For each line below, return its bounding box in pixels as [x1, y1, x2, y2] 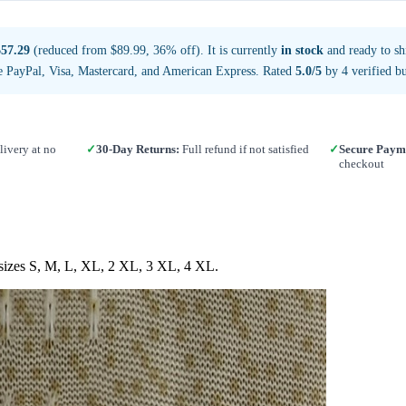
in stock [281, 43, 324, 57]
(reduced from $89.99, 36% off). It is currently [30, 43, 281, 57]
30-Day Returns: [96, 141, 180, 156]
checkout [338, 156, 384, 170]
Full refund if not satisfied [179, 141, 310, 156]
